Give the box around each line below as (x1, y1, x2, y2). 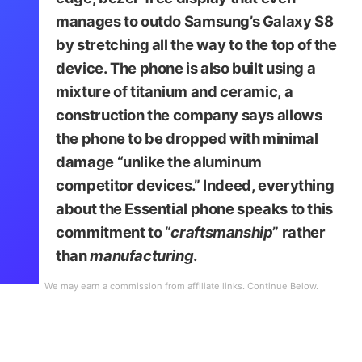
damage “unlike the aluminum (56, 152, 262, 170)
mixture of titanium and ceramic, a (56, 82, 293, 100)
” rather (272, 222, 326, 241)
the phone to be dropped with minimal (56, 128, 318, 147)
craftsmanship (170, 222, 273, 241)
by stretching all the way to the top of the (56, 35, 337, 53)
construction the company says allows (56, 105, 322, 124)
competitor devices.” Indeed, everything (56, 175, 335, 194)
